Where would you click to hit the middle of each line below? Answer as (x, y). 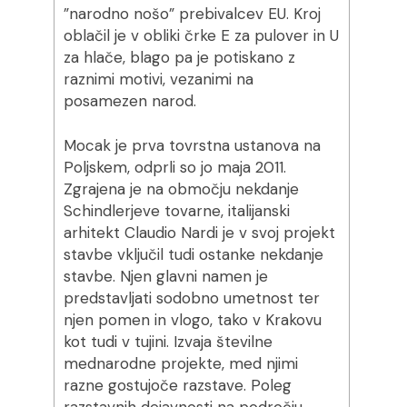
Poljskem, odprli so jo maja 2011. (174, 167)
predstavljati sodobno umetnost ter (191, 298)
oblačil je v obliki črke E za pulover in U (201, 35)
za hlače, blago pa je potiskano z (179, 57)
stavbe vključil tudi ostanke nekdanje (193, 254)
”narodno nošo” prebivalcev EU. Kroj (192, 14)
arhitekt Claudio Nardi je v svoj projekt (199, 233)
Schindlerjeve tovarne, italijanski (176, 211)
